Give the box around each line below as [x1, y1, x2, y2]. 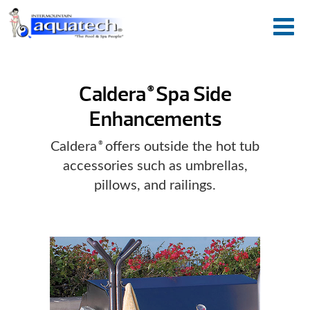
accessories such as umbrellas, [62, 159, 248, 174]
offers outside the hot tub [102, 140, 259, 154]
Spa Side [152, 81, 232, 108]
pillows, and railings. [94, 179, 216, 193]
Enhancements [89, 106, 221, 133]
